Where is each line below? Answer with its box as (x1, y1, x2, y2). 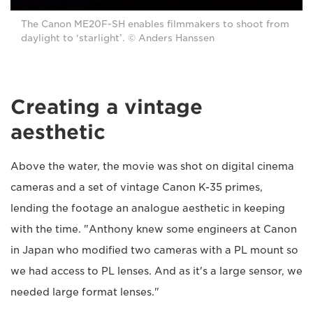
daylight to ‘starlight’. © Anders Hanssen (21, 33, 214, 44)
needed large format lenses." (10, 286, 159, 298)
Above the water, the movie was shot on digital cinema (10, 161, 294, 173)
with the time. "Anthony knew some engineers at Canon (10, 224, 297, 235)
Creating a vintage (10, 95, 203, 119)
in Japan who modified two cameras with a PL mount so (10, 245, 298, 256)
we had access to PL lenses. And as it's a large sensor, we (10, 265, 303, 277)
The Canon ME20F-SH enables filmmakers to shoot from (21, 19, 289, 30)
